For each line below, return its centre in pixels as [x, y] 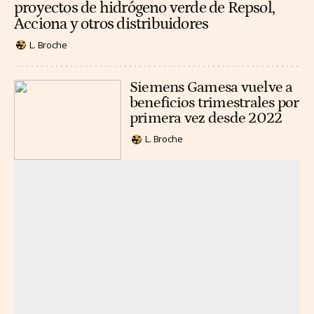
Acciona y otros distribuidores [111, 25]
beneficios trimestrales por [214, 103]
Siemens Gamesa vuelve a [211, 88]
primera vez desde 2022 [206, 118]
